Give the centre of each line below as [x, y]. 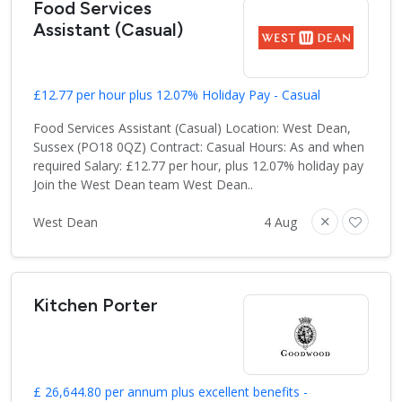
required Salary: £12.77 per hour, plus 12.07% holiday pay [198, 166]
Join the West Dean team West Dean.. [143, 185]
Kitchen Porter [96, 306]
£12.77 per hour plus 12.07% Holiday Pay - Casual [177, 95]
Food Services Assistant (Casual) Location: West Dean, [192, 128]
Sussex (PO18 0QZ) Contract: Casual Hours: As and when [199, 147]
